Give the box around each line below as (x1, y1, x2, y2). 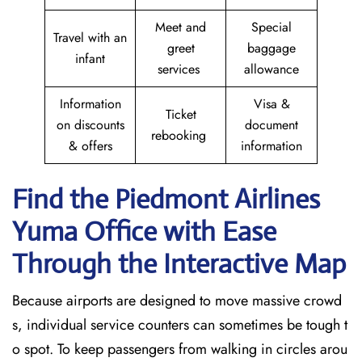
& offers (68, 137, 112, 155)
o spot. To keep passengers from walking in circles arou (12, 339, 347, 360)
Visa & (253, 95, 290, 113)
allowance (244, 60, 299, 78)
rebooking (151, 126, 210, 145)
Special (251, 18, 292, 36)
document (245, 116, 298, 134)
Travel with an (53, 28, 127, 47)
